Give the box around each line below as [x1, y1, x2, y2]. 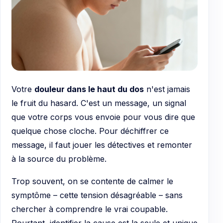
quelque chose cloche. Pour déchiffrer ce [11, 125, 169, 136]
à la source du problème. [11, 153, 107, 164]
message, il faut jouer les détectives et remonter [11, 139, 192, 150]
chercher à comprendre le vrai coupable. [11, 204, 168, 215]
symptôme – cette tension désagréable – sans [11, 190, 183, 201]
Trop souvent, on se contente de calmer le [11, 176, 173, 187]
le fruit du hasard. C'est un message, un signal [11, 98, 186, 108]
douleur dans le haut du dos [34, 84, 144, 94]
